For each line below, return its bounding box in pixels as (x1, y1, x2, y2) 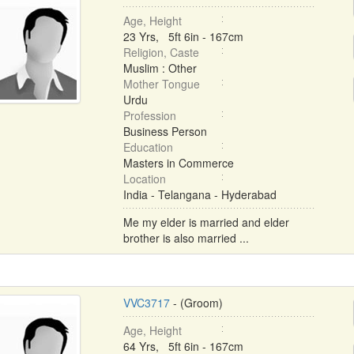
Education (122, 139, 173, 155)
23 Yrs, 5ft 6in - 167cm (122, 28, 243, 44)
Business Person (122, 123, 207, 139)
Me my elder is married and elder (122, 214, 289, 230)
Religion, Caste (122, 44, 199, 60)
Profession (122, 107, 176, 123)
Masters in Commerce (122, 155, 234, 171)
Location (122, 171, 166, 186)
